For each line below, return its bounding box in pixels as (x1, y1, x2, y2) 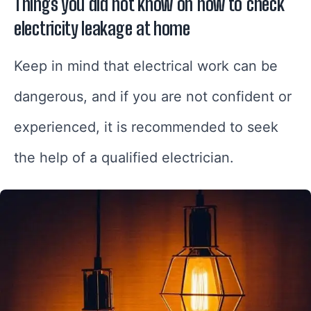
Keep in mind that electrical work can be (14, 58, 278, 75)
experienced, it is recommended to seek (14, 119, 278, 136)
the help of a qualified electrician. (14, 149, 234, 167)
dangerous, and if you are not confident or (14, 88, 292, 106)
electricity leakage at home (14, 17, 190, 40)
